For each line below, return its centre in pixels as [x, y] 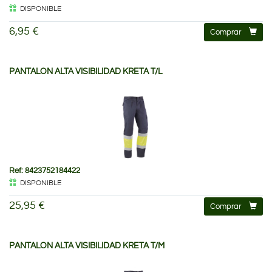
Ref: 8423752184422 [45, 170]
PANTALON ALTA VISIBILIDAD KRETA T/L [86, 71]
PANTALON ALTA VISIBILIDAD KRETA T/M [87, 246]
